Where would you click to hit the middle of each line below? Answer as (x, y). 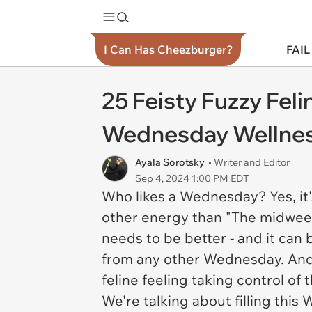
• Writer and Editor (249, 162)
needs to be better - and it (190, 238)
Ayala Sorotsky (170, 162)
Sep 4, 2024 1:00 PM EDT (192, 178)
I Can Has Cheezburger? (168, 49)
